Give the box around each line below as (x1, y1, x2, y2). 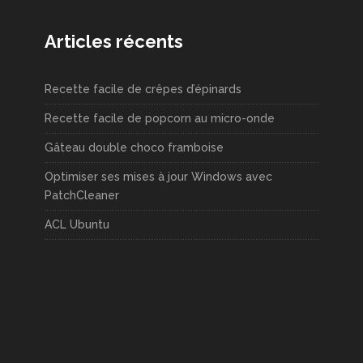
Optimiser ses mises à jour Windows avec (45, 169, 272, 183)
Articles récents (45, 30, 183, 52)
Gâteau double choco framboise (45, 140, 224, 154)
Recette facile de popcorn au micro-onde (45, 111, 275, 125)
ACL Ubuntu (45, 217, 109, 231)
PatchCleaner (45, 188, 119, 202)
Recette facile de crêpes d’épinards (45, 82, 241, 96)
